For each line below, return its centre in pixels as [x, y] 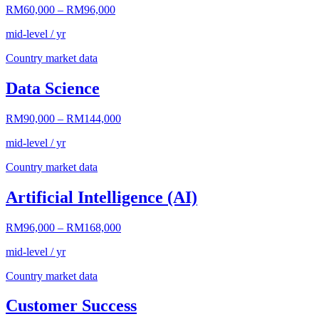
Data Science [53, 88]
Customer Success [71, 306]
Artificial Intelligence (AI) [101, 197]
